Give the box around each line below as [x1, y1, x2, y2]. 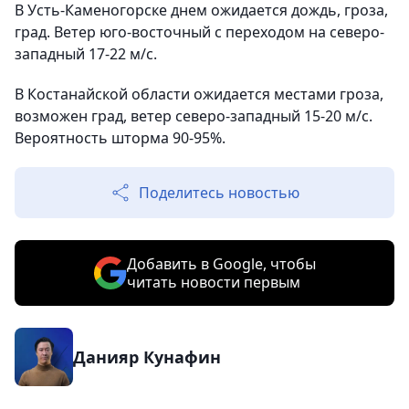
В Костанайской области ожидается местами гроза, [15, 84, 383, 105]
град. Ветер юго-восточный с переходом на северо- [15, 22, 384, 43]
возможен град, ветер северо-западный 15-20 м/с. [15, 106, 372, 127]
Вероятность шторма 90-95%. [15, 128, 225, 149]
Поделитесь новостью [139, 183, 299, 204]
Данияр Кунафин [73, 346, 221, 369]
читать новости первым [126, 272, 300, 293]
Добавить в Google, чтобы [126, 254, 316, 275]
